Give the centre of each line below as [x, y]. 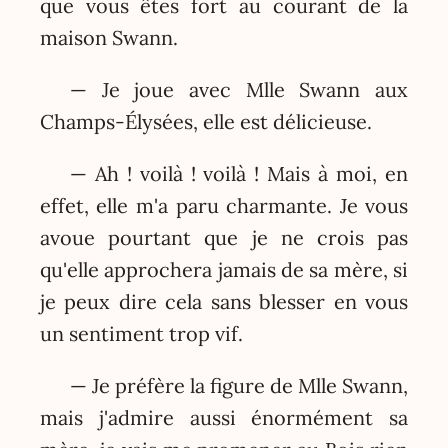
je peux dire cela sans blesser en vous [224, 302]
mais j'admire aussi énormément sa [224, 418]
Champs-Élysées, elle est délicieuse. [205, 122]
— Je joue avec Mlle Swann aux [239, 90]
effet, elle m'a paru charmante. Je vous [224, 206]
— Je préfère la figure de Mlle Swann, [239, 386]
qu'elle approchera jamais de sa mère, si [224, 270]
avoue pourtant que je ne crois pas [224, 238]
